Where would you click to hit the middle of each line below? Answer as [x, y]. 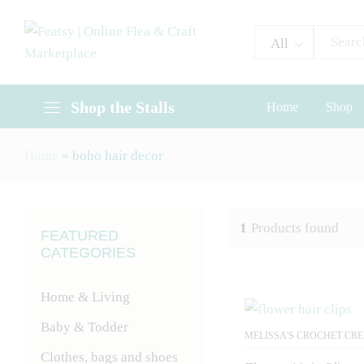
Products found [295, 228]
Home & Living [85, 297]
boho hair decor [118, 156]
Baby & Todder [84, 327]
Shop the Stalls [123, 107]
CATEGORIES [88, 253]
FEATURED [80, 236]
